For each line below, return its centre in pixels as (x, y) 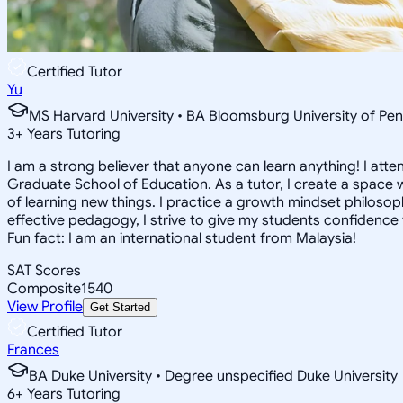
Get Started (120, 307)
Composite (44, 288)
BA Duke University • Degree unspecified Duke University (213, 376)
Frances (33, 349)
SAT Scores (44, 270)
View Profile (45, 306)
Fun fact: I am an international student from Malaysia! (182, 238)
